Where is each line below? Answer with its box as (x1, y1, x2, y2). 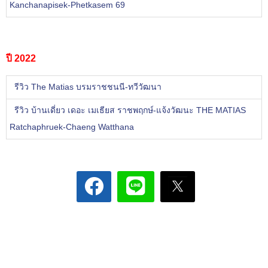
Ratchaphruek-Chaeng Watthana (10, 122, 134, 132)
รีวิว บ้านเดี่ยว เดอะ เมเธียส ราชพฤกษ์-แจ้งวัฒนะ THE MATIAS (14, 105, 246, 115)
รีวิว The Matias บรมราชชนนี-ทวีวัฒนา (14, 82, 162, 92)
